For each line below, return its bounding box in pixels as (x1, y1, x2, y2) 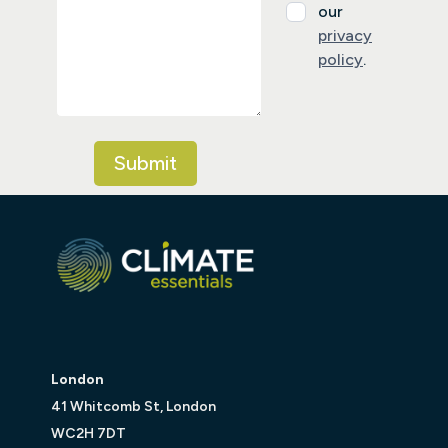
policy (318, 50, 363, 70)
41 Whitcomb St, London (51, 398, 216, 416)
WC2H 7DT (51, 425, 126, 443)
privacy (318, 26, 372, 46)
